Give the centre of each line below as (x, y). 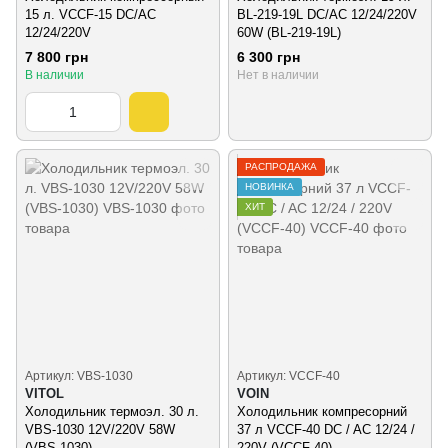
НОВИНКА (269, 187)
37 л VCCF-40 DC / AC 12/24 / (326, 430)
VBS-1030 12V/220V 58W (100, 430)
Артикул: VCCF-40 (288, 376)
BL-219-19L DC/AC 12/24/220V (327, 14)
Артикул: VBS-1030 (79, 376)
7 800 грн (56, 57)
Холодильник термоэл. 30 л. (112, 412)
